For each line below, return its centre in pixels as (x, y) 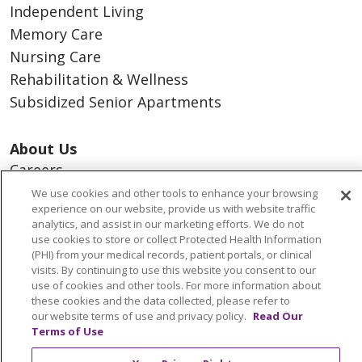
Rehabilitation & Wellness (99, 79)
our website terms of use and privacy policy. (140, 316)
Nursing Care (55, 57)
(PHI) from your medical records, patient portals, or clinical (172, 255)
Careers (36, 170)
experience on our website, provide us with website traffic (173, 208)
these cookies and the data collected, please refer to (161, 301)
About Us (43, 149)
